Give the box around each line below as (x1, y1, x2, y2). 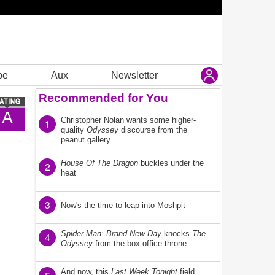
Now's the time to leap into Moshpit (61, 201, 185, 210)
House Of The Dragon (61, 158, 138, 168)
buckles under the (138, 158, 204, 168)
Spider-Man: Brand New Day (61, 229, 161, 238)
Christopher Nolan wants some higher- (61, 115, 196, 125)
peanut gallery (61, 135, 110, 144)
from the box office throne (93, 239, 187, 248)
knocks (161, 229, 192, 238)
